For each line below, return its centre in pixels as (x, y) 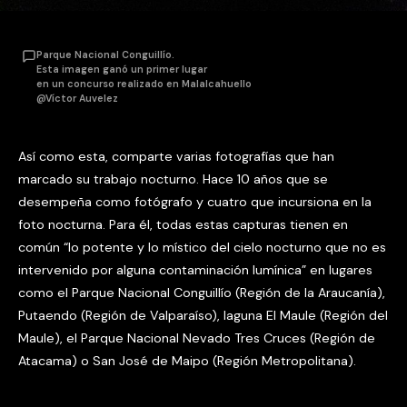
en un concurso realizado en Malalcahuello (144, 84)
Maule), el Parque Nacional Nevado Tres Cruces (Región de (197, 338)
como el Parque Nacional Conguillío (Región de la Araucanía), (202, 292)
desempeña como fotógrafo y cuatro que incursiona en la (195, 201)
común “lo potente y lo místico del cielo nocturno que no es (202, 247)
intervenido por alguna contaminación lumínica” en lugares (195, 269)
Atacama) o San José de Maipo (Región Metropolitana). (187, 360)
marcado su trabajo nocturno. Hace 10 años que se (173, 179)
